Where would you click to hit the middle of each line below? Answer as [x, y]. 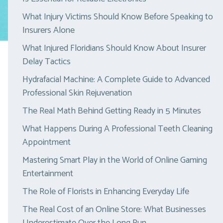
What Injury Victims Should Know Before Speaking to [117, 17]
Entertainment [48, 174]
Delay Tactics [46, 62]
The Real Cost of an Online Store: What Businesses [114, 210]
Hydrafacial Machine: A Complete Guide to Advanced [116, 80]
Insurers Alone [48, 30]
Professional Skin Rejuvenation [77, 93]
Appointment [46, 142]
